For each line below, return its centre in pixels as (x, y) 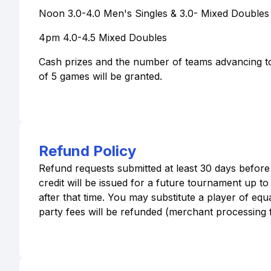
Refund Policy (87, 151)
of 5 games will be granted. (100, 76)
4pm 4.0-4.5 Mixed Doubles (103, 38)
